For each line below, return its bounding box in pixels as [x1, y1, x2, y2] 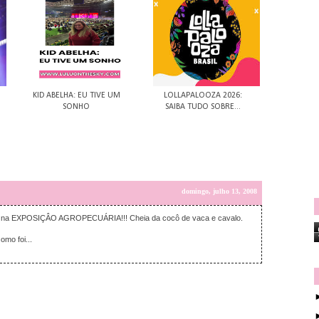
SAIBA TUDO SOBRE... [165, 103, 241, 112]
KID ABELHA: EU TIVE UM [32, 91, 120, 100]
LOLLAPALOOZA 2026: [164, 91, 242, 100]
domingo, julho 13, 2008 [182, 187, 257, 196]
